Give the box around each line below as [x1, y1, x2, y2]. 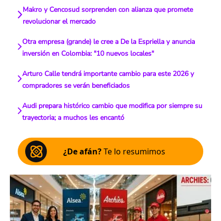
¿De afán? [63, 146, 102, 157]
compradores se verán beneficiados [22, 81, 130, 90]
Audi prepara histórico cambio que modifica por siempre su [22, 101, 203, 110]
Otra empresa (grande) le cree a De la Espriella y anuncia [22, 37, 195, 46]
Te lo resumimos [102, 146, 165, 157]
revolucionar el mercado [23, 17, 96, 26]
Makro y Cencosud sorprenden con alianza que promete [23, 5, 193, 14]
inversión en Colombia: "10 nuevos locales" [22, 49, 154, 58]
